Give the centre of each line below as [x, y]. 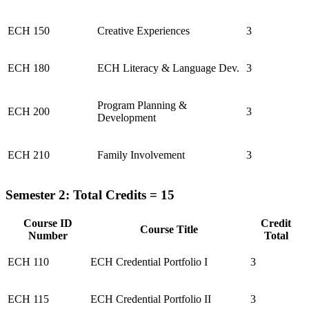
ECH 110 [28, 262]
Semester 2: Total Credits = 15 [90, 195]
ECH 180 [29, 68]
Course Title [169, 230]
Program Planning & [142, 105]
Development [127, 117]
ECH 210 [29, 154]
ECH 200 [29, 111]
